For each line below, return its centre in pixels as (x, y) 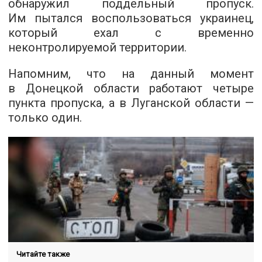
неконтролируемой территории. (97, 47)
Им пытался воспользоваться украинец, (131, 18)
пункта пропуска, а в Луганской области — (131, 103)
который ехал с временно (131, 32)
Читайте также (43, 254)
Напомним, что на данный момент (131, 73)
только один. (45, 117)
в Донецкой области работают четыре (131, 88)
